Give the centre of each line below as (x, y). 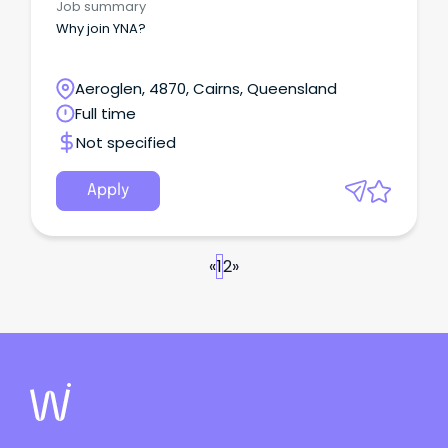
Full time (105, 113)
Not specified (126, 142)
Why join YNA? (101, 28)
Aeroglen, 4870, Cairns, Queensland (206, 88)
